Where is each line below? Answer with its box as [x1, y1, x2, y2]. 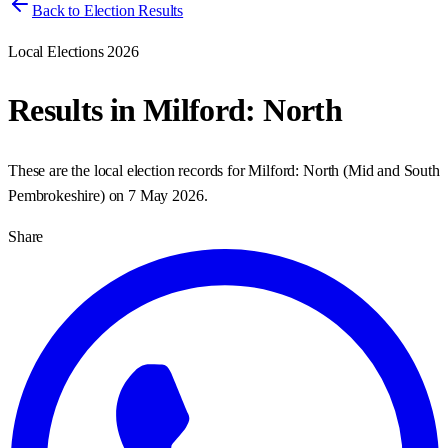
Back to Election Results [32, 2, 184, 19]
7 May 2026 [128, 186, 204, 204]
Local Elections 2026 [8, 43, 139, 60]
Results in [8, 92, 143, 129]
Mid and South [347, 161, 440, 179]
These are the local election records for [8, 161, 249, 179]
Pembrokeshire [8, 186, 100, 204]
